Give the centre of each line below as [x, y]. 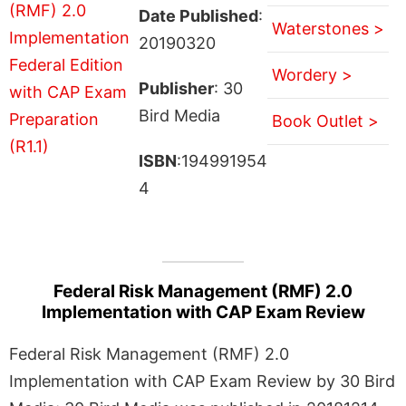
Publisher [176, 88]
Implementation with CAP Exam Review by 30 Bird [202, 381]
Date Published [198, 15]
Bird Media [179, 115]
